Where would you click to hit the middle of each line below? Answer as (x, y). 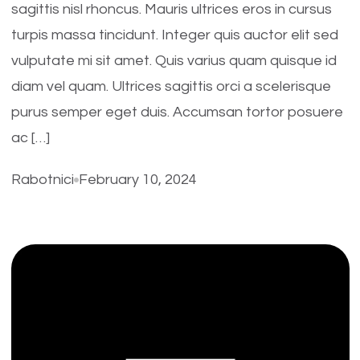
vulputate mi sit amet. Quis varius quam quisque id (174, 61)
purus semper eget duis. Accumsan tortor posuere (177, 112)
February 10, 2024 (137, 180)
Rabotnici (42, 180)
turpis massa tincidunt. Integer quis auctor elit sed (174, 35)
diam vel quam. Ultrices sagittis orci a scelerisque (171, 86)
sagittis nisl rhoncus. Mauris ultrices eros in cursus (171, 9)
